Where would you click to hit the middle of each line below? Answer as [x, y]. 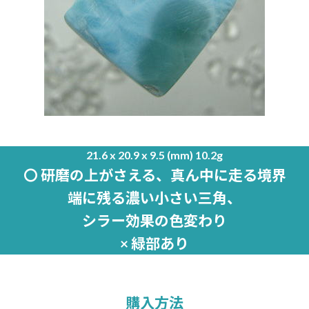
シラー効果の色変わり [154, 220]
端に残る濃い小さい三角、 [154, 198]
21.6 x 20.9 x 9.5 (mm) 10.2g [154, 155]
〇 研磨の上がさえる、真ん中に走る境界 [154, 175]
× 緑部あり [154, 243]
